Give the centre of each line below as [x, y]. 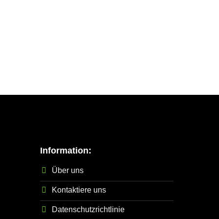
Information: [66, 150]
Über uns [68, 170]
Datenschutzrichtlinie [88, 209]
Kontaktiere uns [79, 190]
